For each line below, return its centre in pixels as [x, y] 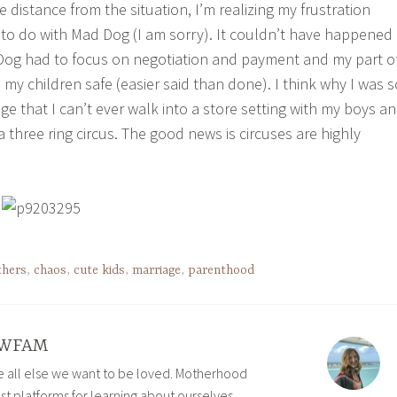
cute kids [99, 270]
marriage [156, 270]
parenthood [221, 270]
